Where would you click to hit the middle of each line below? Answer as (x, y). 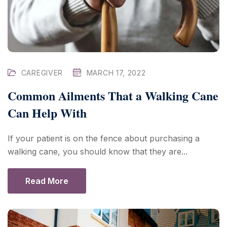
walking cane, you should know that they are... (98, 152)
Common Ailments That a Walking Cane (113, 96)
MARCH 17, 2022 (116, 73)
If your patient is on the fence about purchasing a (104, 139)
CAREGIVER (42, 73)
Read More (47, 181)
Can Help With (47, 113)
